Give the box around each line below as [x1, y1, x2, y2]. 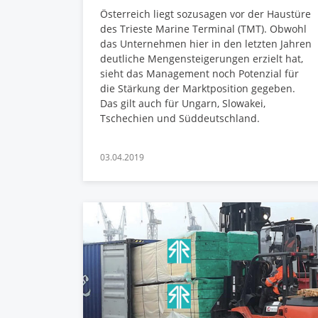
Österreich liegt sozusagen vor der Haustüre [100, 6, 311, 21]
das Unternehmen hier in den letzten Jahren [100, 36, 312, 50]
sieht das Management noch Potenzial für [100, 66, 299, 80]
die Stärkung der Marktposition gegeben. [100, 81, 295, 95]
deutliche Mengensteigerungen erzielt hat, [100, 51, 303, 65]
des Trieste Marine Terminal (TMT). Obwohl [100, 21, 307, 35]
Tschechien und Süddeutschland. [100, 111, 260, 125]
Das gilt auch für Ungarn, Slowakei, [100, 96, 265, 110]
